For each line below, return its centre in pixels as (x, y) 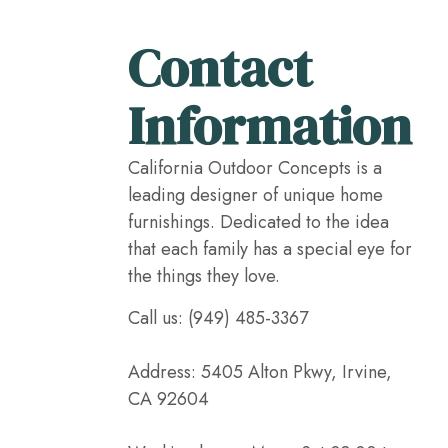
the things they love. (204, 276)
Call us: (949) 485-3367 (218, 318)
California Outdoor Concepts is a (255, 168)
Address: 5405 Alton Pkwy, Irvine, (260, 372)
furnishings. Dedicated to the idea (258, 222)
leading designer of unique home (255, 195)
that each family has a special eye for (270, 249)
